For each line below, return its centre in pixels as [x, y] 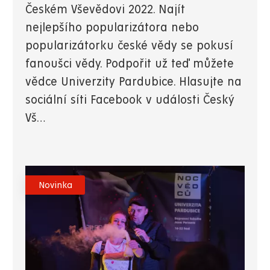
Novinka [55, 185]
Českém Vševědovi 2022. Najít [105, 10]
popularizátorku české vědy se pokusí [129, 46]
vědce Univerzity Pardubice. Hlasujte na [133, 83]
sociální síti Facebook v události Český [130, 101]
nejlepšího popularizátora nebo [112, 28]
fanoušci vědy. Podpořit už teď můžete [130, 64]
